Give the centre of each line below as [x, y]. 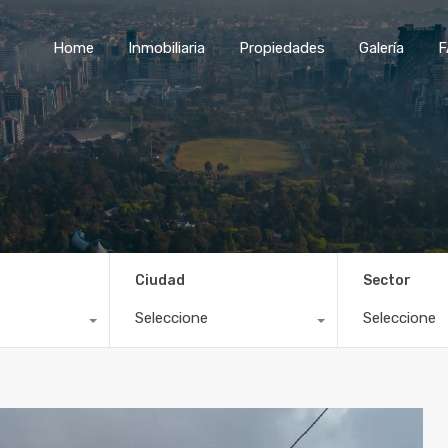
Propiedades [282, 47]
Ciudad [159, 280]
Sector [387, 280]
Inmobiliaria [166, 47]
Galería [381, 47]
